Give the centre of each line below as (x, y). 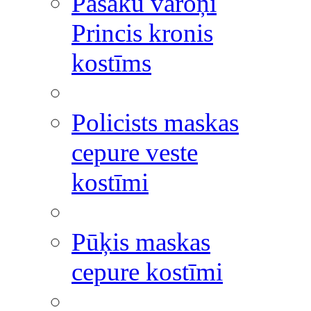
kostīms (111, 63)
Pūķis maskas (141, 242)
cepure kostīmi (147, 272)
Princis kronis (142, 33)
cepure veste (135, 152)
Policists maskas (155, 123)
